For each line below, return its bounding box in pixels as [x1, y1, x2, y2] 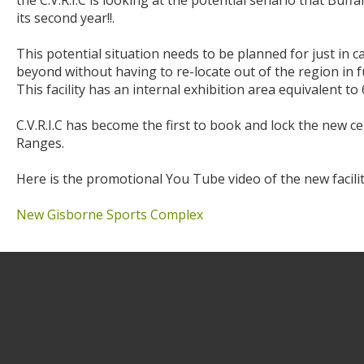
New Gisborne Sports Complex [16, 206, 203, 223]
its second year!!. [16, 9, 115, 27]
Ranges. [16, 134, 64, 152]
